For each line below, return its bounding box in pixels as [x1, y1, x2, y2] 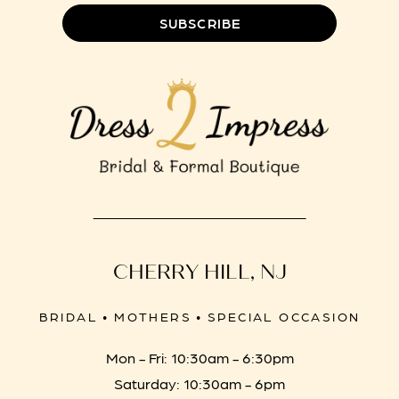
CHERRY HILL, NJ [112, 260, 287, 285]
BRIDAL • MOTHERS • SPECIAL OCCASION [38, 307, 361, 324]
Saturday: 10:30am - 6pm [114, 372, 285, 393]
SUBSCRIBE [159, 13, 241, 32]
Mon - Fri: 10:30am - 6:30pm [105, 346, 294, 367]
